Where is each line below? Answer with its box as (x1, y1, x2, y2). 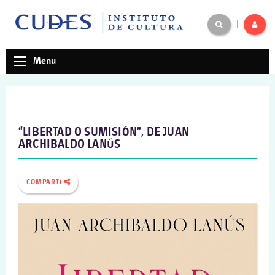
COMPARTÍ (26, 179, 64, 187)
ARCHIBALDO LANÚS (18, 138, 121, 152)
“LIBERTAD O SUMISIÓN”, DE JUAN (18, 126, 189, 139)
